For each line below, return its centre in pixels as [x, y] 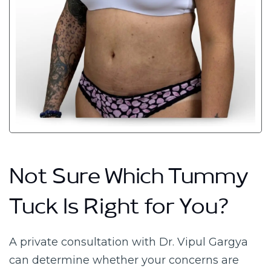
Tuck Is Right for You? [119, 212]
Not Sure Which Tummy [129, 181]
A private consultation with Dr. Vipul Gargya [129, 242]
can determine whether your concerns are [124, 260]
